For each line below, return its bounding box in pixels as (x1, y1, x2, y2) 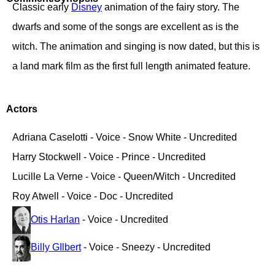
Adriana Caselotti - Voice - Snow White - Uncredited (12, 132, 237, 142)
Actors (6, 104, 37, 114)
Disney (71, 2, 102, 12)
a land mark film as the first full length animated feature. (12, 61, 250, 71)
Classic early (12, 2, 71, 12)
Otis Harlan (31, 214, 80, 225)
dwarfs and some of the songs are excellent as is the (12, 21, 239, 32)
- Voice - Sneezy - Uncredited (81, 241, 211, 252)
